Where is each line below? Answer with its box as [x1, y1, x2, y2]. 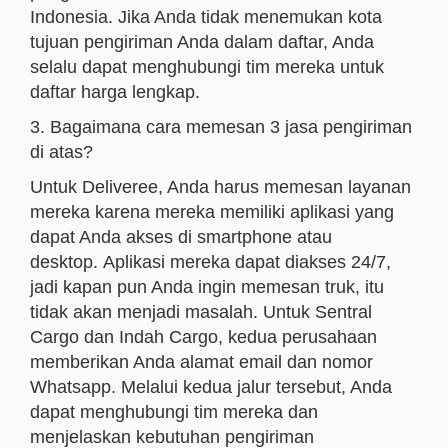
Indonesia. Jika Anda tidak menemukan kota [30, 7, 382, 27]
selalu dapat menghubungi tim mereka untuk [30, 57, 384, 77]
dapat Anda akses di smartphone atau [30, 227, 332, 247]
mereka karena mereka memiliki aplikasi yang [30, 202, 394, 222]
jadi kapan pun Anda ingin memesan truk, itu [30, 277, 384, 297]
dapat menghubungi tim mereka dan [30, 402, 318, 422]
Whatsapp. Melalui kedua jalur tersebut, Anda [30, 377, 392, 397]
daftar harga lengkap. [30, 82, 200, 102]
